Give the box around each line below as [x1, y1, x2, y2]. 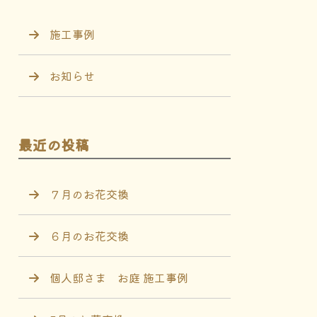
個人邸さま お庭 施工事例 [50, 269, 188, 286]
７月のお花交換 [50, 185, 129, 202]
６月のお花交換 [50, 227, 129, 244]
